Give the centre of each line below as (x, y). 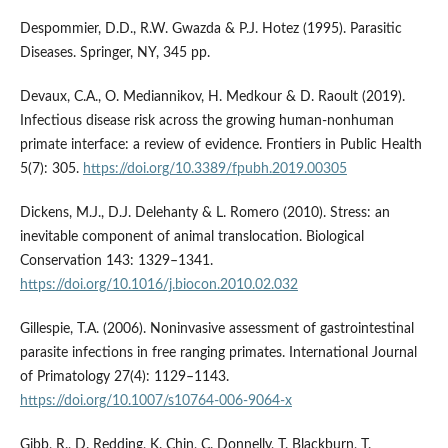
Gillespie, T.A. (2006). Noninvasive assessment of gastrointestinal (216, 329)
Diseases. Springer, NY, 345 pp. (114, 53)
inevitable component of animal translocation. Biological (191, 237)
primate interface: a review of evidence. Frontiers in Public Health (220, 145)
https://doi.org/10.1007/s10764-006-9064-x (155, 401)
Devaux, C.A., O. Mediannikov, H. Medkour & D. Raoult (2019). (212, 97)
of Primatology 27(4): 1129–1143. (124, 377)
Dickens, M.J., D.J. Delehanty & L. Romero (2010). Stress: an (204, 213)
